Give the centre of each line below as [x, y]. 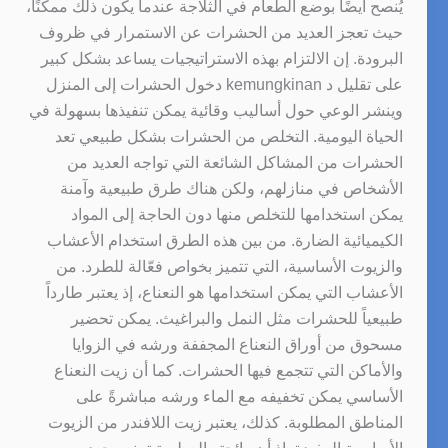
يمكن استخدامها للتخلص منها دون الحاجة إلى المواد [236, 214]
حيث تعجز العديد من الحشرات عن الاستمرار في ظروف [220, 32]
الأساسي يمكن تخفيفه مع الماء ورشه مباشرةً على [239, 396]
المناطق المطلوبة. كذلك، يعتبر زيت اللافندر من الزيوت [225, 422]
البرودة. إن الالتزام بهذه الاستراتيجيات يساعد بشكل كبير [221, 58]
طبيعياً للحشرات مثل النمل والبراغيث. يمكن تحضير [236, 318]
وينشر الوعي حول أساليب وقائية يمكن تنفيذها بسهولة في [215, 110]
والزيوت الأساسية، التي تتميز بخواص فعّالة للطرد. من [229, 266]
